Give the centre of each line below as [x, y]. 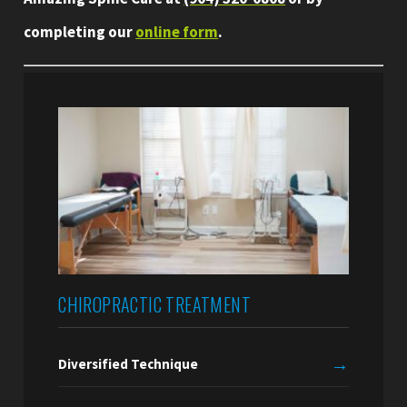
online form [177, 31]
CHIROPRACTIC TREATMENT [155, 305]
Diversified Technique [129, 364]
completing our [80, 31]
